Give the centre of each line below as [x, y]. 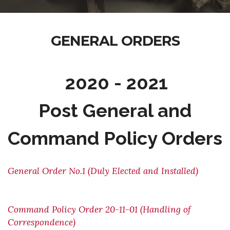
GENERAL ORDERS [115, 41]
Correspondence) [42, 222]
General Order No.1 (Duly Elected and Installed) [103, 171]
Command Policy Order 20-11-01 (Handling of [99, 209]
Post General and [115, 110]
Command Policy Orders [115, 138]
